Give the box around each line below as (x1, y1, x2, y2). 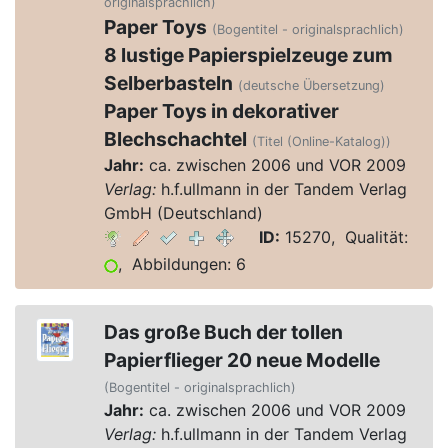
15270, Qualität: (279, 227, 408, 247)
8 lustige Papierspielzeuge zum (103, 43, 393, 67)
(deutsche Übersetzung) (237, 78, 385, 93)
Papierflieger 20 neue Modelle (103, 348, 380, 372)
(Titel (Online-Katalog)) (251, 134, 391, 149)
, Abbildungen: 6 (117, 254, 246, 274)
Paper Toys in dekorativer (103, 99, 339, 123)
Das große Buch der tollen (103, 320, 343, 344)
